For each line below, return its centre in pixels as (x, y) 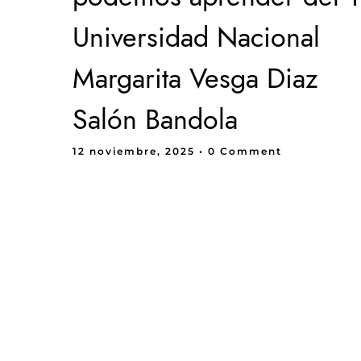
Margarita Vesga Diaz (195, 79)
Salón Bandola (155, 120)
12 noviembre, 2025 (136, 151)
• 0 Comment (241, 151)
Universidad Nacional (196, 37)
